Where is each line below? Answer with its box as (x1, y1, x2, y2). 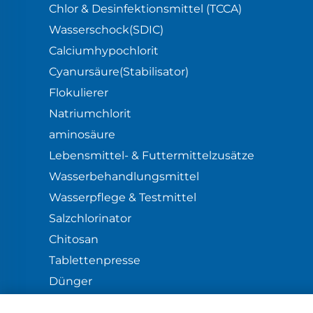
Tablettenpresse (49, 254, 140, 267)
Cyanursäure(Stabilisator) (49, 65, 189, 78)
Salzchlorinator (49, 212, 131, 225)
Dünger (49, 275, 92, 288)
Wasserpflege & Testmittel (49, 191, 196, 204)
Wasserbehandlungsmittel (49, 170, 199, 183)
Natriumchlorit (49, 107, 131, 120)
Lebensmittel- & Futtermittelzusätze (49, 149, 254, 162)
